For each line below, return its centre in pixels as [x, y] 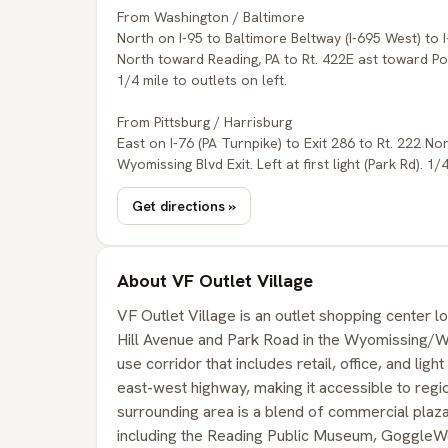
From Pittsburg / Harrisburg [204, 122]
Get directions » [184, 205]
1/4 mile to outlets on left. [202, 80]
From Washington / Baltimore [211, 17]
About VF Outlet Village [215, 280]
